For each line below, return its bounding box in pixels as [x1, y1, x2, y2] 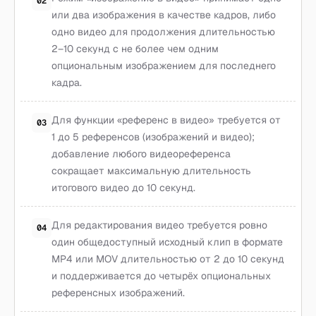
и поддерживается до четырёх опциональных [51, 269, 271, 282]
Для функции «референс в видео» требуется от [51, 114, 281, 126]
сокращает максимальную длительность [51, 164, 251, 177]
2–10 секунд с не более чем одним [51, 42, 219, 55]
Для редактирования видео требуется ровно [51, 219, 267, 231]
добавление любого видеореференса [51, 147, 231, 160]
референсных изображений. [51, 286, 185, 299]
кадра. [51, 76, 82, 89]
